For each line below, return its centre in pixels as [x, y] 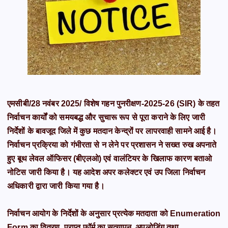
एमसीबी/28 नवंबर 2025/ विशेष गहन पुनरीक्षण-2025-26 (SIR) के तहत [113, 104]
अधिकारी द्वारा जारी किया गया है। [56, 186]
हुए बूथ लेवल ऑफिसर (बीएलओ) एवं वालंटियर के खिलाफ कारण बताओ [110, 159]
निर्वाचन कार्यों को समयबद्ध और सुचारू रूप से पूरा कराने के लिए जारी [106, 118]
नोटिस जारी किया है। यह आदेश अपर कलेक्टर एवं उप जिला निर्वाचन [106, 173]
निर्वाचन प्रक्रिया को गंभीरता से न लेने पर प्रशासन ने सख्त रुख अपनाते [112, 145]
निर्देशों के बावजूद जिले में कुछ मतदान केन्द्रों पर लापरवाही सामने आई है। [112, 131]
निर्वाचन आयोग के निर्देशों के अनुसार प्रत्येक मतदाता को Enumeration [114, 214]
